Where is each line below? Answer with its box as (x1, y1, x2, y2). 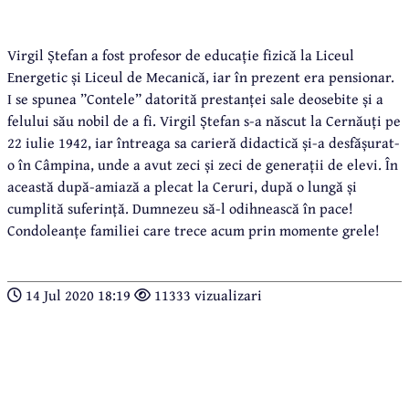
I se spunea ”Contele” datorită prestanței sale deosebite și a (7, 87, 383, 110)
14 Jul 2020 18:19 (22, 283, 134, 306)
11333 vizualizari (151, 283, 262, 306)
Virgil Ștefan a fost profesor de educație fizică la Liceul (7, 43, 354, 66)
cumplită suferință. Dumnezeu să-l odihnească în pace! (7, 196, 353, 219)
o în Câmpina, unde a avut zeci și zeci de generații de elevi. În (7, 152, 398, 175)
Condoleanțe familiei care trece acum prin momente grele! (7, 218, 380, 241)
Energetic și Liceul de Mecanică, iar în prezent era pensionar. (7, 65, 394, 88)
